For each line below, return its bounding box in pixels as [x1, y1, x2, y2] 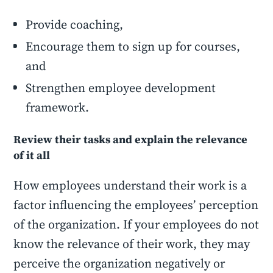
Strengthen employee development [26, 79, 216, 96]
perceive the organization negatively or [13, 255, 225, 272]
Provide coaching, [26, 16, 136, 33]
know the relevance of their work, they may [13, 235, 250, 252]
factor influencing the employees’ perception [13, 196, 259, 213]
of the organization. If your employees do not [13, 216, 260, 233]
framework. [26, 99, 90, 116]
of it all [13, 147, 51, 163]
